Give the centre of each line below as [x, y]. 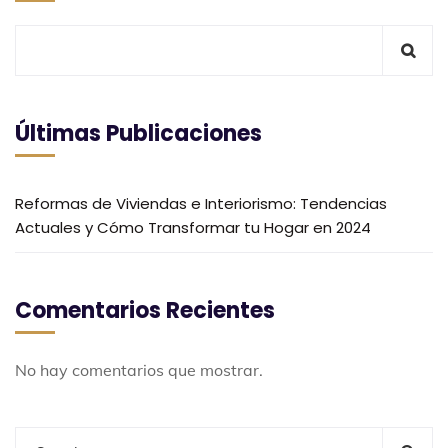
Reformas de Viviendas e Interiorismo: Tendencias [201, 204]
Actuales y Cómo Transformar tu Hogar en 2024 [193, 228]
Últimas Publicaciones [138, 134]
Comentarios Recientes [145, 311]
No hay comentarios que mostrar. [139, 370]
